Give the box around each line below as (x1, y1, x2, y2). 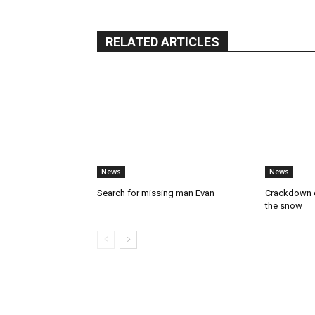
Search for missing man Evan (97, 188, 214, 199)
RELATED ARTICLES (105, 34, 219, 50)
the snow (264, 200, 302, 212)
